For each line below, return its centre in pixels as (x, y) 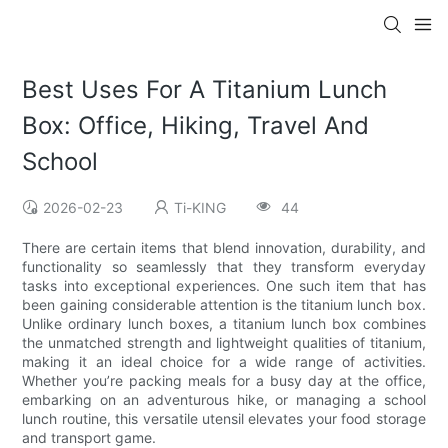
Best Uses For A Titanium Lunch (205, 90)
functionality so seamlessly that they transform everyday (224, 267)
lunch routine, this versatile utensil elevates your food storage (224, 419)
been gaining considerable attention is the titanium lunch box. (224, 305)
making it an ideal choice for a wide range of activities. (224, 362)
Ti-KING (200, 208)
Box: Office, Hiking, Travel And (196, 126)
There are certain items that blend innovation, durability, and (224, 248)
